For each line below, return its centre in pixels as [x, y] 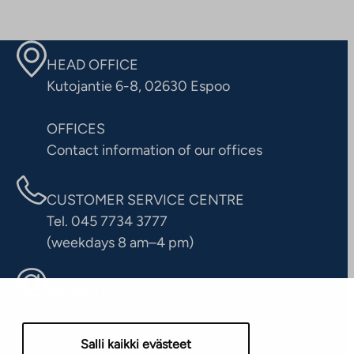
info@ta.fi [79, 292]
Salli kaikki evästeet [136, 344]
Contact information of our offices [155, 150]
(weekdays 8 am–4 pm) [121, 242]
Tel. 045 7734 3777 [107, 221]
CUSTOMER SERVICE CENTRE [146, 200]
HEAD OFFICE [93, 64]
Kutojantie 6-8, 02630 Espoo [139, 86]
